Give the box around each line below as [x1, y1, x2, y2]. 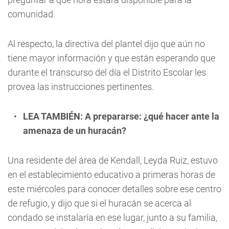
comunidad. [8, 9, 55, 19]
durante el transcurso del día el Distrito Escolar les [8, 67, 206, 78]
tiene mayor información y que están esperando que [8, 53, 215, 63]
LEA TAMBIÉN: [23, 111, 85, 122]
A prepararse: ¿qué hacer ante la [85, 111, 219, 122]
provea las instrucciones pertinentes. [8, 81, 154, 92]
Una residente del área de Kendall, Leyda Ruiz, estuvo [8, 155, 218, 166]
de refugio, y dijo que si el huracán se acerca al [8, 198, 191, 209]
